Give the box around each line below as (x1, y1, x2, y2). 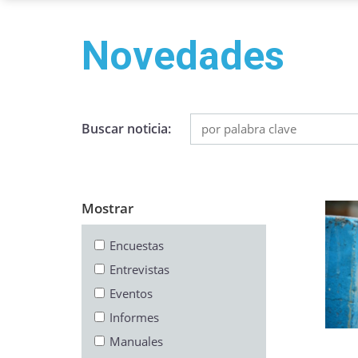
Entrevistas (109, 261, 169, 277)
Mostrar (82, 199, 133, 217)
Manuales (109, 333, 163, 349)
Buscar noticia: (82, 120, 171, 137)
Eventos (109, 285, 153, 301)
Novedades (82, 33, 284, 79)
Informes (109, 309, 159, 325)
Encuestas (109, 237, 164, 253)
